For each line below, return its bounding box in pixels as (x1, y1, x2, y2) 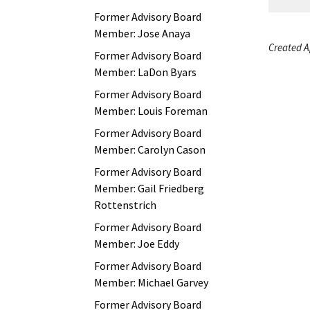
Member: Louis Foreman (94, 104, 208, 118)
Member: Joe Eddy (94, 237, 179, 250)
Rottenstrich (94, 198, 156, 212)
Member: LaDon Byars (94, 65, 197, 79)
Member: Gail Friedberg (94, 181, 204, 195)
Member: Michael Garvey (94, 275, 208, 289)
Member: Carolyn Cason (94, 143, 206, 156)
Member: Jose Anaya (94, 26, 190, 40)
